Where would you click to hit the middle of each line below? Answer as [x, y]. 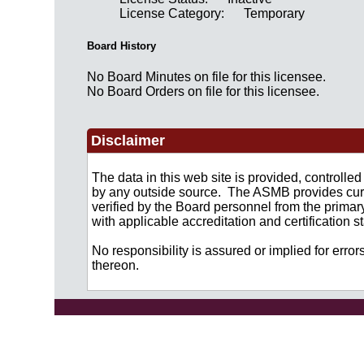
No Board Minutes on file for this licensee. [207, 76]
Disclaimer [128, 140]
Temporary [275, 14]
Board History [122, 45]
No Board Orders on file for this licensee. [204, 91]
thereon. [116, 265]
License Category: [174, 14]
